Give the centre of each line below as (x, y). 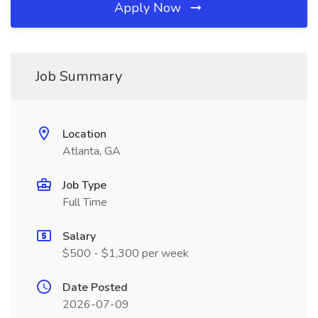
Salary (79, 236)
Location (84, 134)
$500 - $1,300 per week (126, 253)
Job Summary (79, 76)
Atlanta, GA (92, 151)
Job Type (84, 185)
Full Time (85, 202)
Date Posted (95, 287)
